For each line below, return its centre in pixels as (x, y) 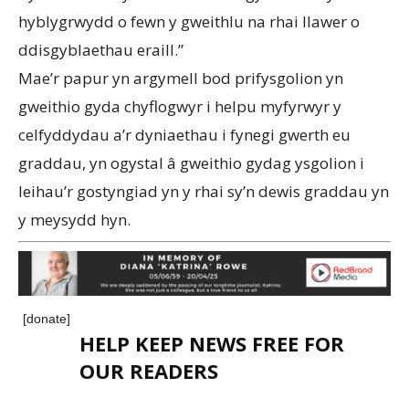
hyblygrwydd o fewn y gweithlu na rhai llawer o (189, 21)
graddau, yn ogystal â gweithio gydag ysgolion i (191, 163)
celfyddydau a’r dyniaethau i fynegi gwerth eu (184, 134)
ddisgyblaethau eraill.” (101, 49)
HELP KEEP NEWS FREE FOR (212, 344)
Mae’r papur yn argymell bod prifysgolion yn (181, 78)
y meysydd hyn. (74, 219)
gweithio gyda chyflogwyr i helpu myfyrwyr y (180, 106)
